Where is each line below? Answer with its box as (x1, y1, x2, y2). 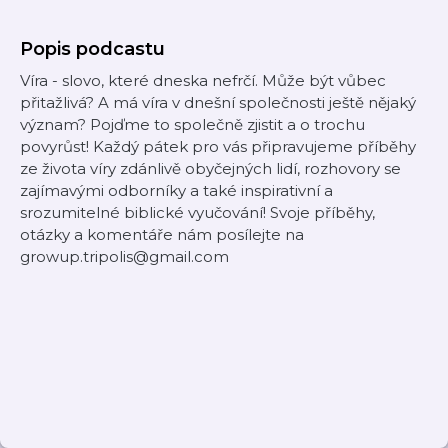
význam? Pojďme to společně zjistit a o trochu (20, 115, 365, 134)
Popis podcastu (20, 38, 165, 60)
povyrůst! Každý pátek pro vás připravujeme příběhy (20, 137, 416, 156)
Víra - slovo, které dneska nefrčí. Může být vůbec (20, 71, 386, 90)
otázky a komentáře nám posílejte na (20, 225, 304, 244)
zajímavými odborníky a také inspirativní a (20, 181, 333, 200)
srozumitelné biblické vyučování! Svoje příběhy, (20, 203, 375, 222)
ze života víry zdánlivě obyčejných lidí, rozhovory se (20, 159, 401, 178)
